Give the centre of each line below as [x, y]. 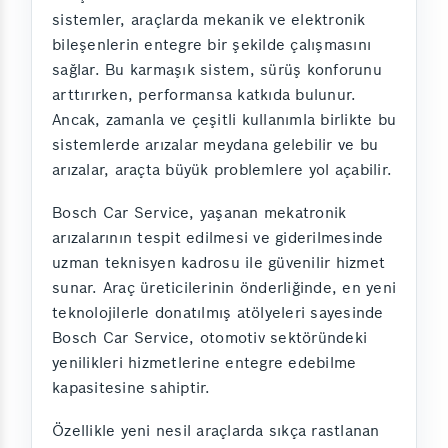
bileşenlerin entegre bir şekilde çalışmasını [211, 45]
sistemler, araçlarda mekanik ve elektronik [209, 20]
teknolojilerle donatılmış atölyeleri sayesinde [218, 313]
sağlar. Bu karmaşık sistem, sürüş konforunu [217, 70]
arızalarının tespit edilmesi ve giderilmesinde [218, 238]
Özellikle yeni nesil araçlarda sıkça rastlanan [216, 431]
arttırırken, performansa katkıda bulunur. [204, 95]
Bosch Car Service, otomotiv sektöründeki [209, 338]
